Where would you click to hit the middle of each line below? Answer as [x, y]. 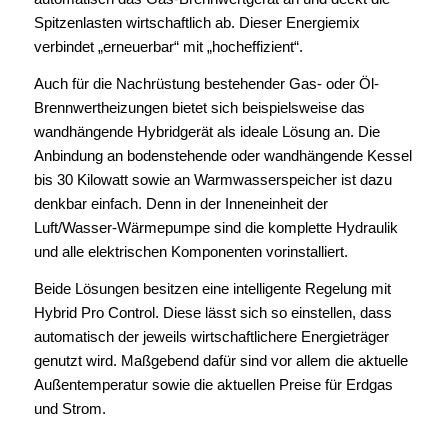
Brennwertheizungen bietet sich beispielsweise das [199, 107]
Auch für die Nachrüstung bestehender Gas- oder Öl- [206, 83]
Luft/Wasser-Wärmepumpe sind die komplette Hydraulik [215, 227]
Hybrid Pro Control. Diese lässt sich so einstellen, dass [212, 312]
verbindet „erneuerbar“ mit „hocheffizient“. [168, 47]
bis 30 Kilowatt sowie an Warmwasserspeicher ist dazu [212, 179]
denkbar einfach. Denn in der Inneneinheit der [180, 203]
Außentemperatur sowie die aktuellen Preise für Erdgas [213, 384]
